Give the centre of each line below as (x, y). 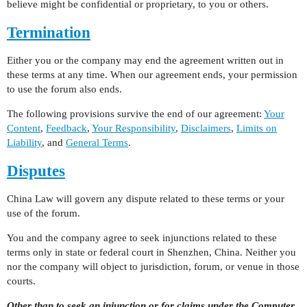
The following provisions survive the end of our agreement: (135, 114)
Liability (24, 143)
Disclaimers (206, 128)
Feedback (66, 128)
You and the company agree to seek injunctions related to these (142, 238)
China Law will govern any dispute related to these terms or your (146, 199)
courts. (21, 281)
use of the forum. (44, 213)
